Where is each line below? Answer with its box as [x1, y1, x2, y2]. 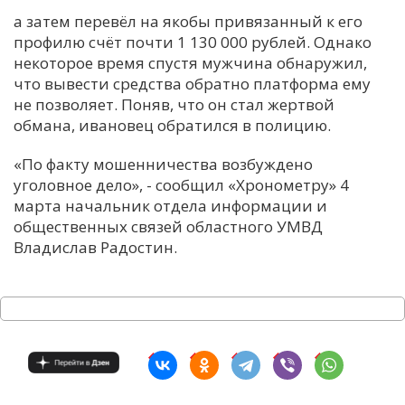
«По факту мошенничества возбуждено [14, 154, 313, 174]
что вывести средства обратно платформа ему [14, 73, 371, 94]
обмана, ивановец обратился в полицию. [14, 115, 331, 136]
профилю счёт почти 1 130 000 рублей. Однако [14, 32, 372, 52]
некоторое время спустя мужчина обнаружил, [14, 52, 367, 73]
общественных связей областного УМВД [14, 216, 323, 237]
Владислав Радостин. [14, 237, 177, 258]
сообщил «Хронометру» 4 [155, 174, 349, 195]
